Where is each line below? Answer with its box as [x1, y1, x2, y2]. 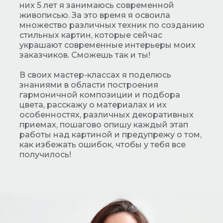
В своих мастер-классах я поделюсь [19, 70, 171, 80]
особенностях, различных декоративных [19, 110, 194, 120]
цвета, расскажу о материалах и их [19, 100, 167, 110]
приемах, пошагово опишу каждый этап [19, 120, 188, 130]
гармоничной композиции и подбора [19, 90, 180, 100]
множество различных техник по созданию [19, 20, 205, 30]
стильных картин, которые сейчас [19, 30, 162, 40]
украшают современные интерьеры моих [19, 40, 196, 50]
